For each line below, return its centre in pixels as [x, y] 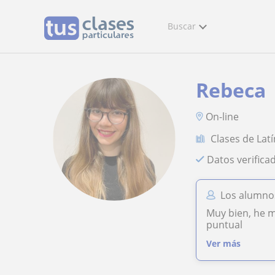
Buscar [182, 26]
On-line [223, 116]
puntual [225, 224]
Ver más [224, 243]
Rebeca [231, 90]
